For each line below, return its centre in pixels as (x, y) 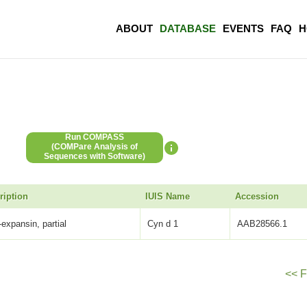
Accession (257, 197)
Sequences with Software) (94, 157)
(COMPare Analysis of (94, 147)
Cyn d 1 (163, 224)
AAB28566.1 (262, 224)
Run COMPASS (94, 137)
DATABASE (188, 28)
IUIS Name (167, 197)
